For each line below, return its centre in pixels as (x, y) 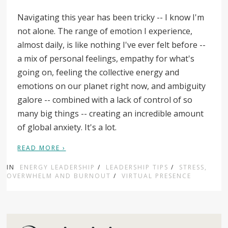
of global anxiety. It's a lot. (68, 127)
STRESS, (193, 167)
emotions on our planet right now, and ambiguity (112, 86)
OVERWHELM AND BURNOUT (59, 176)
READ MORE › (42, 148)
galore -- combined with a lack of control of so (105, 99)
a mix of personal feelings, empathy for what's (106, 58)
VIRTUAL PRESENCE (157, 176)
